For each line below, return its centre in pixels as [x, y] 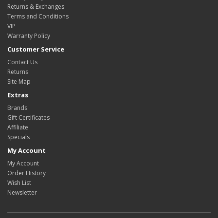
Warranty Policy [29, 36]
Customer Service [36, 49]
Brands [17, 108]
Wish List [19, 183]
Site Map [19, 82]
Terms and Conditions [38, 17]
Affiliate [18, 127]
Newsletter [22, 193]
